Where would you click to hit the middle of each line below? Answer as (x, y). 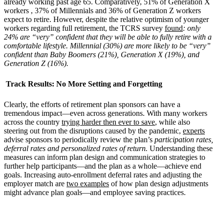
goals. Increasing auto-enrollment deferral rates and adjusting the (103, 175)
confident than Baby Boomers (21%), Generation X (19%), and (102, 54)
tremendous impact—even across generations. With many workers (106, 113)
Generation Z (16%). (36, 63)
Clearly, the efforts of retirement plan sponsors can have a (92, 104)
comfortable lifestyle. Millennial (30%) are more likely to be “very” (107, 45)
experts (194, 131)
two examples (88, 183)
